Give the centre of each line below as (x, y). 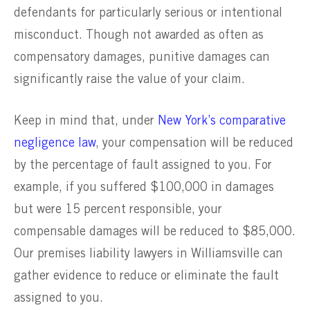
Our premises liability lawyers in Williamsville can (148, 254)
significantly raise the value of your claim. (131, 79)
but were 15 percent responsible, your (118, 210)
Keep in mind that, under (86, 121)
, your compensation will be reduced (194, 144)
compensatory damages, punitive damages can (142, 57)
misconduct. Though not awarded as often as (139, 35)
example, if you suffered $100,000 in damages (144, 188)
